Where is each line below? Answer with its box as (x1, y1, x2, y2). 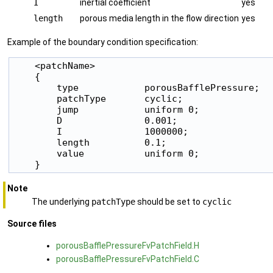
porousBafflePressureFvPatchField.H (56, 240, 199, 250)
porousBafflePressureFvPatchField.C (56, 253, 199, 264)
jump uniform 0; (13, 104, 199, 115)
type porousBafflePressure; (13, 82, 260, 93)
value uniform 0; (13, 147, 199, 158)
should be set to (135, 196, 202, 207)
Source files (7, 218, 57, 229)
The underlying (32, 196, 91, 207)
